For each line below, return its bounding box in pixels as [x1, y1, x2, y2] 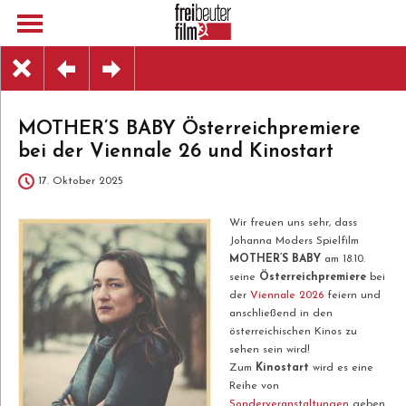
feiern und [324, 290, 381, 301]
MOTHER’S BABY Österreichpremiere [18, 120, 361, 139]
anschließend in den [229, 308, 333, 319]
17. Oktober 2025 [38, 176, 123, 187]
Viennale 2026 [250, 290, 324, 301]
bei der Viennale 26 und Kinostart [18, 142, 333, 161]
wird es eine [309, 362, 373, 373]
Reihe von [229, 381, 279, 391]
